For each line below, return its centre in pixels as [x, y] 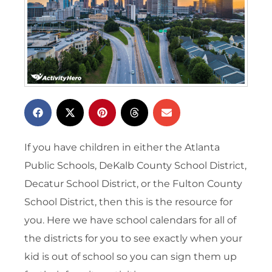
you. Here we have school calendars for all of [130, 220]
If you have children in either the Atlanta [122, 148]
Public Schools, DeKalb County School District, [135, 166]
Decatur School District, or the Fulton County [133, 184]
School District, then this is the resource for [128, 202]
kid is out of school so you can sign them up [131, 257]
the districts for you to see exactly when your [133, 239]
